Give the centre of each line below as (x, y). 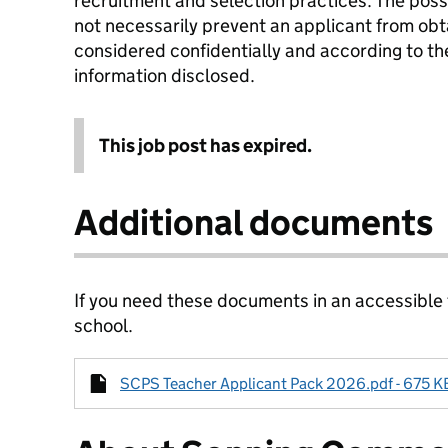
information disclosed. (164, 75)
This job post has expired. (205, 145)
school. (103, 325)
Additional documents (253, 222)
